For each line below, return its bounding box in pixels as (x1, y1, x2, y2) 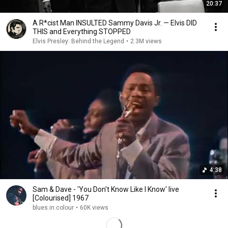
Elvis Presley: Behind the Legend (33, 38, 124, 45)
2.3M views (130, 38, 162, 45)
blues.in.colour (33, 204, 74, 211)
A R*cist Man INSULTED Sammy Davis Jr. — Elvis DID (33, 19, 197, 27)
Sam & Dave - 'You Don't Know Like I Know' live (33, 185, 179, 193)
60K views (80, 204, 108, 211)
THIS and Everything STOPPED (33, 27, 131, 36)
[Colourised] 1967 (33, 194, 89, 202)
